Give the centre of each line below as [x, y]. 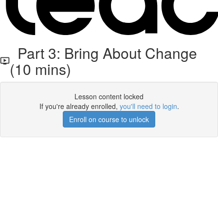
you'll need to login [148, 106]
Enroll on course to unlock [109, 119]
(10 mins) [40, 69]
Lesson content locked [109, 96]
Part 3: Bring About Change [103, 53]
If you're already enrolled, [79, 106]
